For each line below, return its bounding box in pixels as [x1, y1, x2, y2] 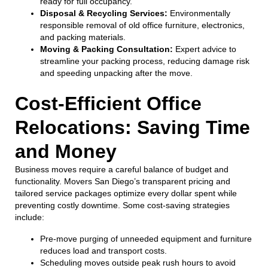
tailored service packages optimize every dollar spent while [15, 188, 237, 198]
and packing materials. [40, 32, 126, 42]
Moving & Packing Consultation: [40, 44, 173, 54]
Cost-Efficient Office [15, 92, 202, 114]
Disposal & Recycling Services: [40, 8, 167, 18]
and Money [15, 140, 117, 162]
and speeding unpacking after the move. [40, 68, 193, 78]
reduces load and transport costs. [40, 245, 167, 255]
